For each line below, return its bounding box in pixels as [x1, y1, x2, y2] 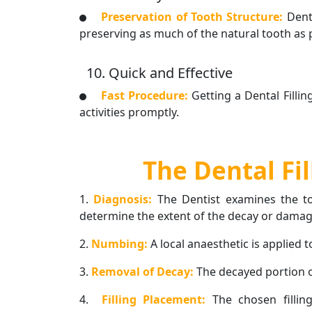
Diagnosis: [93, 192, 157, 208]
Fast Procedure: [100, 88, 192, 104]
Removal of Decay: [91, 264, 196, 280]
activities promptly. [79, 104, 179, 120]
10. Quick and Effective [86, 63, 233, 83]
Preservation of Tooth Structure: [101, 8, 287, 24]
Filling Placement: [95, 292, 212, 308]
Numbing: [91, 236, 150, 252]
